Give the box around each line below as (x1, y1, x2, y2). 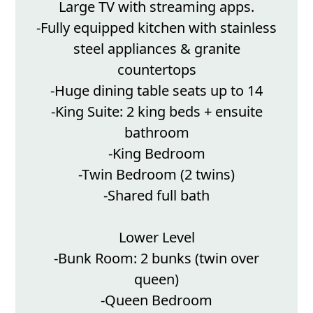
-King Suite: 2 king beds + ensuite (50, 102, 263, 122)
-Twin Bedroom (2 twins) (78, 165, 235, 184)
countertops (117, 60, 196, 80)
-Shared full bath (103, 186, 210, 205)
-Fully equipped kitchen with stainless (36, 18, 277, 38)
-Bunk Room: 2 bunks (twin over (54, 249, 259, 268)
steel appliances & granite (73, 39, 240, 59)
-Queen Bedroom (101, 291, 212, 310)
